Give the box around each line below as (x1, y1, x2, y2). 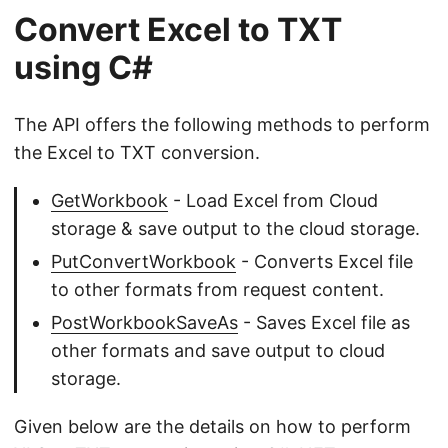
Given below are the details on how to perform (14, 415, 411, 437)
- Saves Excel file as (238, 311, 410, 333)
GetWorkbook (51, 189, 168, 211)
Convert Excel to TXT (14, 9, 342, 49)
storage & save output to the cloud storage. (51, 217, 420, 239)
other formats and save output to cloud (51, 339, 385, 361)
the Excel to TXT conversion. (14, 141, 260, 163)
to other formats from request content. (51, 278, 384, 300)
